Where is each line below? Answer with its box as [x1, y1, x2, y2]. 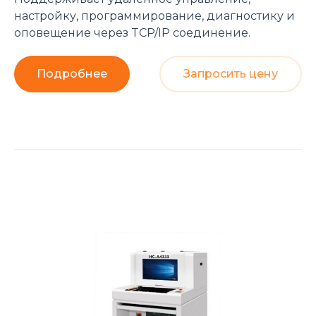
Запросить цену [183, 67, 278, 80]
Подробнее [37, 67, 107, 80]
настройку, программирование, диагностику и [14, 9, 295, 23]
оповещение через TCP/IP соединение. [14, 26, 250, 39]
